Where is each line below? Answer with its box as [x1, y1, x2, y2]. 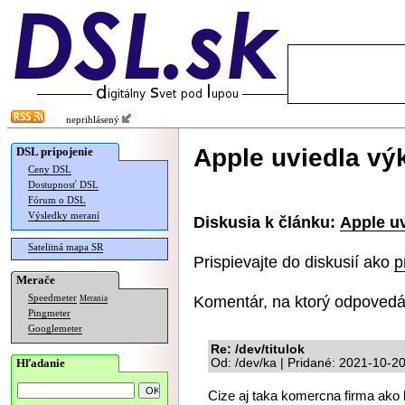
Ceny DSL [28, 165, 71, 174]
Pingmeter [28, 308, 71, 318]
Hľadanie [16, 356, 65, 370]
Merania [80, 294, 108, 303]
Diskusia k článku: [193, 212, 335, 231]
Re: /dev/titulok [211, 343, 305, 356]
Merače [16, 273, 55, 287]
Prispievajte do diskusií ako [193, 252, 394, 271]
